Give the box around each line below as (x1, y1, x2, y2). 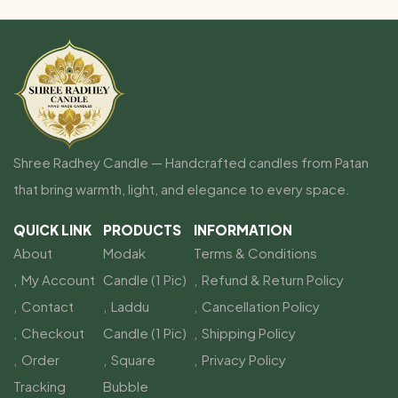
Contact (21, 297, 74, 314)
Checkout (21, 323, 84, 341)
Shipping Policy (201, 323, 296, 341)
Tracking (13, 377, 66, 394)
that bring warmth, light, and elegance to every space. (13, 179, 350, 197)
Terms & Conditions (193, 243, 317, 261)
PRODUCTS (103, 220, 182, 238)
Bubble (103, 377, 149, 394)
